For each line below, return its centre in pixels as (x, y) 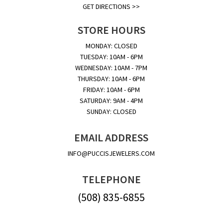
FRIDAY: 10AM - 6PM (111, 89)
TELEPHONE (111, 179)
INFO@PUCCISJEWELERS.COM (111, 153)
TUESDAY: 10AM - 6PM (111, 56)
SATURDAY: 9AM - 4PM (111, 100)
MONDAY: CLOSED (111, 46)
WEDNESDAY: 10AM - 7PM (111, 67)
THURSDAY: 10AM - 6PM (111, 78)
